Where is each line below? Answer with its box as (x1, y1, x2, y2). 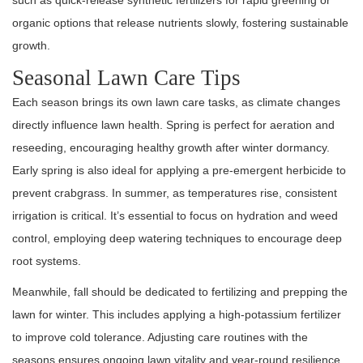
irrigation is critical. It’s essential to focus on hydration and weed (12, 209, 338, 223)
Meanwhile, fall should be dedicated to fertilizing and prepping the (12, 285, 348, 299)
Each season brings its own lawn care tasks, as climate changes (12, 96, 340, 109)
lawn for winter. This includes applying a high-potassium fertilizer (12, 308, 341, 322)
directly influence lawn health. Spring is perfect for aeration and (12, 118, 335, 132)
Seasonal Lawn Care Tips (12, 66, 241, 91)
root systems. (12, 254, 81, 268)
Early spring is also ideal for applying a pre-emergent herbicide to (12, 164, 346, 177)
